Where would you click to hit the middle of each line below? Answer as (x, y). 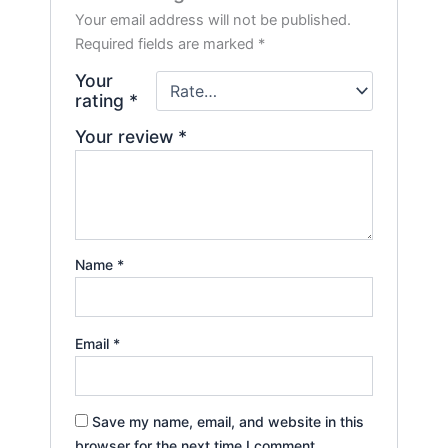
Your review (127, 136)
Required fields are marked (167, 43)
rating (102, 100)
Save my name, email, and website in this (228, 422)
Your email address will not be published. (213, 19)
